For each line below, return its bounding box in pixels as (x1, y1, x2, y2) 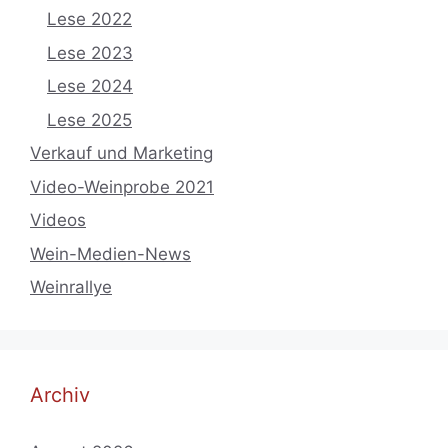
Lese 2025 (47, 109, 132, 130)
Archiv (30, 383, 90, 408)
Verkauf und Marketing (30, 143, 213, 164)
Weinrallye (30, 277, 112, 298)
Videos (30, 210, 86, 231)
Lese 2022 (47, 9, 132, 30)
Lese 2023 (47, 42, 133, 63)
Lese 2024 (47, 76, 133, 97)
